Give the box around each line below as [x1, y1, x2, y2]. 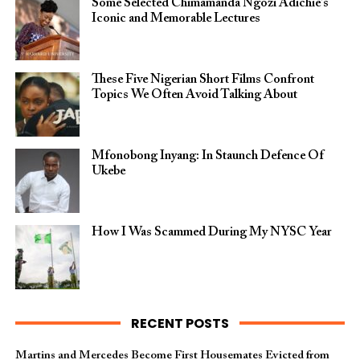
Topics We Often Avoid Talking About [91, 88, 297, 101]
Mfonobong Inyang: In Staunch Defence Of [91, 149, 324, 162]
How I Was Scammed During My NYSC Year [91, 226, 332, 239]
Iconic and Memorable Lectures [91, 12, 260, 25]
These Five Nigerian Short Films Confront [91, 73, 314, 86]
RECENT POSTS [130, 314, 229, 333]
